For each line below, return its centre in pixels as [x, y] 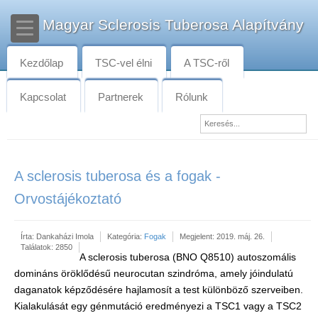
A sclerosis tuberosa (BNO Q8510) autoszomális [188, 257]
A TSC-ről [207, 63]
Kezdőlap [42, 63]
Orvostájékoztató [68, 199]
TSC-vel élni [124, 63]
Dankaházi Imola [65, 236]
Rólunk [192, 97]
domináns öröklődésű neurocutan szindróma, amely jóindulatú [154, 273]
